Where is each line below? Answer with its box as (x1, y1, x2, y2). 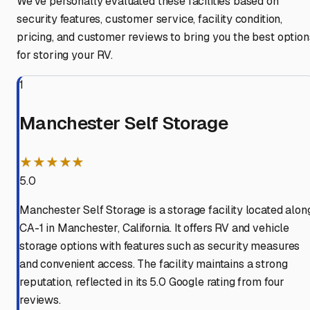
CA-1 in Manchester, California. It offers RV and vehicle (19, 221, 290, 236)
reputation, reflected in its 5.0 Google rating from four (19, 275, 285, 290)
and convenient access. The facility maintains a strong (19, 257, 288, 272)
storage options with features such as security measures (19, 239, 300, 254)
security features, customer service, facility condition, (17, 12, 283, 27)
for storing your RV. (17, 48, 113, 63)
